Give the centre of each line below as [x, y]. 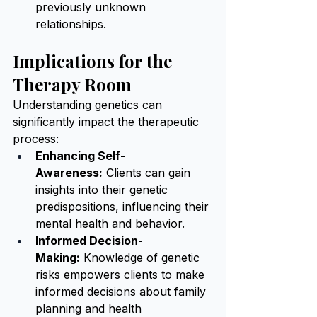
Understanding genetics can [89, 105]
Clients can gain [148, 173]
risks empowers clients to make [122, 275]
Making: [58, 258]
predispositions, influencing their [124, 207]
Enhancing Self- [80, 156]
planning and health [90, 309]
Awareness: [69, 173]
